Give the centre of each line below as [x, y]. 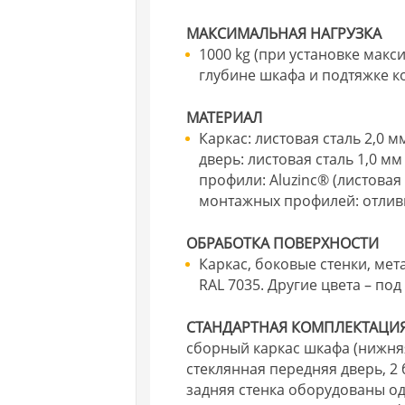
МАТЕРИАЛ [225, 117]
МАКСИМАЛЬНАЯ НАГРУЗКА [284, 33]
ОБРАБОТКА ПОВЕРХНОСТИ [283, 243]
